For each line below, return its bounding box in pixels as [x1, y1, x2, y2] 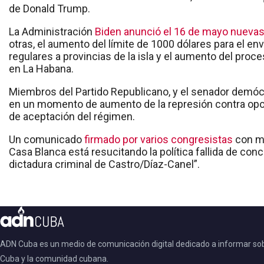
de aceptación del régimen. [9, 110, 135, 123]
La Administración [9, 25, 95, 38]
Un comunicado [9, 133, 84, 146]
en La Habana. [9, 62, 74, 75]
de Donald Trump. [9, 2, 90, 15]
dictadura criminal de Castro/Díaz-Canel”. [9, 158, 200, 171]
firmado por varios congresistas [84, 133, 233, 146]
